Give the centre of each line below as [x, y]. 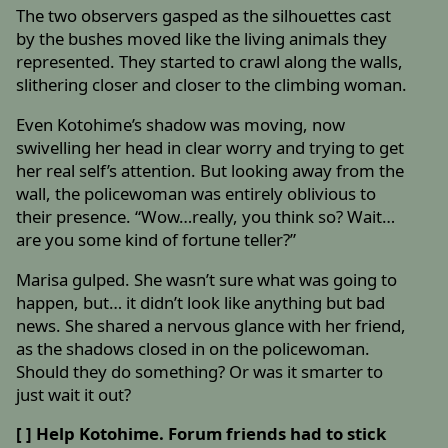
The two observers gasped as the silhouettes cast [204, 16]
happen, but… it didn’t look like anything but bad [201, 302]
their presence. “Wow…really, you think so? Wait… [206, 216]
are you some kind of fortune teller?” [156, 239]
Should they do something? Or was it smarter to [200, 371]
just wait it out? [74, 394]
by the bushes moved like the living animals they [202, 39]
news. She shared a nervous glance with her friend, [211, 325]
